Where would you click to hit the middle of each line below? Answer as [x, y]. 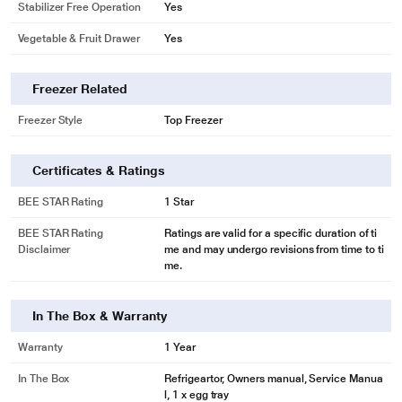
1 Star [179, 202]
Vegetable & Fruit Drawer [79, 39]
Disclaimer [44, 249]
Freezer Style [51, 120]
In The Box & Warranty [100, 316]
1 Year [180, 347]
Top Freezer [193, 120]
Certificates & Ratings [99, 170]
